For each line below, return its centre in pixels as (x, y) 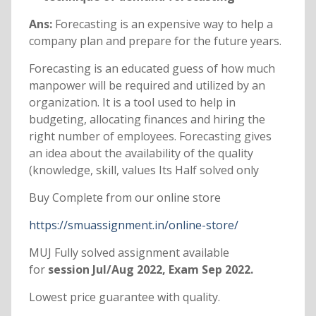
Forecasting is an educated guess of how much (152, 69)
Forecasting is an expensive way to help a (164, 24)
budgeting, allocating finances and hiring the (147, 120)
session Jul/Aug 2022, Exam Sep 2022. (149, 270)
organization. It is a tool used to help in (132, 103)
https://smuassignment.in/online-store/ (133, 225)
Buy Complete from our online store (124, 198)
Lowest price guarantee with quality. (124, 297)
